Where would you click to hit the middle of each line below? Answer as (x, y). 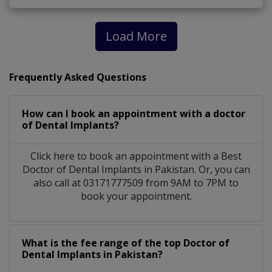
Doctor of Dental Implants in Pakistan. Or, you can (136, 170)
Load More (136, 36)
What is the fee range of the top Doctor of (126, 243)
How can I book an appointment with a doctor (134, 114)
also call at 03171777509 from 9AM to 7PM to (136, 183)
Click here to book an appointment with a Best (136, 156)
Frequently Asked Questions (78, 77)
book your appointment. (136, 196)
